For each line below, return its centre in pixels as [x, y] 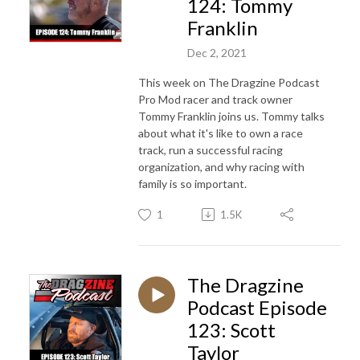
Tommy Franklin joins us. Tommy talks [231, 116]
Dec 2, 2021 [217, 52]
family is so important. [194, 183]
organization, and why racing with [221, 166]
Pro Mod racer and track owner [215, 99]
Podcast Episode [257, 307]
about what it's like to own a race [221, 133]
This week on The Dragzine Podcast [229, 82]
